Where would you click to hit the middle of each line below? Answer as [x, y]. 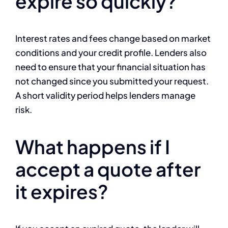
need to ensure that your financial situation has [110, 67]
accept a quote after [108, 169]
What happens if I [93, 147]
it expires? [62, 192]
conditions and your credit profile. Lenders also [111, 53]
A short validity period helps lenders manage [105, 95]
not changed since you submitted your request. [112, 81]
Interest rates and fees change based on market [113, 38]
